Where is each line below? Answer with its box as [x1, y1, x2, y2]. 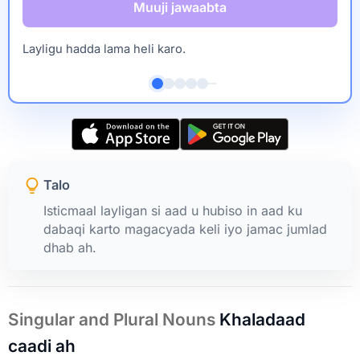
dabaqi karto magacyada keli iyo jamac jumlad [43, 220, 327, 237]
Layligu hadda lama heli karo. [22, 41, 186, 56]
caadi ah [8, 335, 76, 356]
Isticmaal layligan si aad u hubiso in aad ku [43, 202, 302, 219]
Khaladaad [219, 309, 305, 329]
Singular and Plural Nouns [8, 309, 219, 329]
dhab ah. [43, 239, 96, 256]
